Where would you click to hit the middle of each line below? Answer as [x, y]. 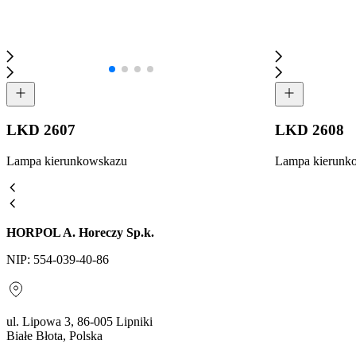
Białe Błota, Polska [54, 335]
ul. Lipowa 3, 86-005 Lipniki [79, 321]
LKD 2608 [310, 130]
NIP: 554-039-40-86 [58, 259]
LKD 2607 [41, 130]
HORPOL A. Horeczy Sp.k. [80, 232]
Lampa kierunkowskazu [67, 161]
